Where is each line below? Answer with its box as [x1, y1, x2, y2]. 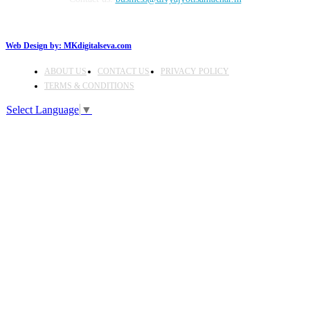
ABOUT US [44, 66, 86, 76]
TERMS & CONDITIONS [44, 80, 134, 91]
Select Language [6, 103, 79, 116]
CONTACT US [98, 66, 149, 76]
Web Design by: [6, 40, 64, 51]
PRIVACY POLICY [161, 66, 229, 76]
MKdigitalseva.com [64, 40, 131, 51]
